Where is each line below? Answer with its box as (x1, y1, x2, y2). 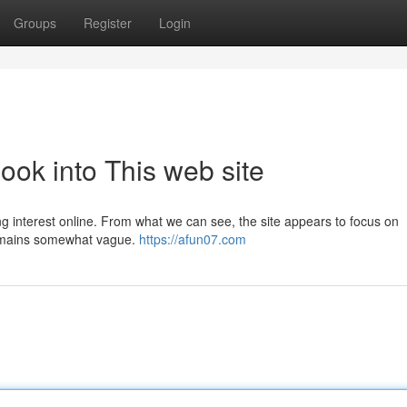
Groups (14, 14, 56, 32)
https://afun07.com (139, 230, 246, 248)
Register (84, 14, 132, 32)
